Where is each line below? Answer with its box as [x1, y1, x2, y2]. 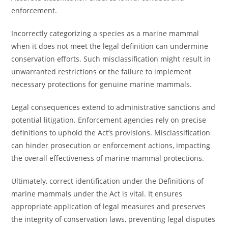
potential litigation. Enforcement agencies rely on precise [11, 115, 207, 125]
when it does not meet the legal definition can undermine [11, 41, 209, 51]
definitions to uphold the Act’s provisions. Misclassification [11, 128, 211, 137]
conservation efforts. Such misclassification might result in [11, 54, 211, 64]
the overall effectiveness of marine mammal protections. [11, 153, 205, 163]
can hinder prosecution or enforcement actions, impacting [11, 140, 211, 150]
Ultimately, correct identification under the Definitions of [11, 176, 204, 186]
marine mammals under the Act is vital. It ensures [11, 189, 183, 198]
